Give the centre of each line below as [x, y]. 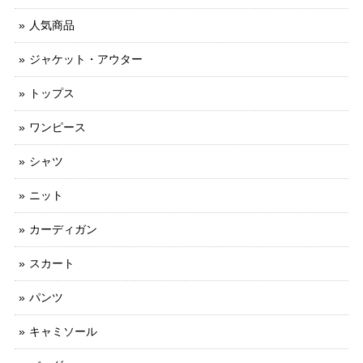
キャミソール [63, 332]
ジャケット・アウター [86, 60]
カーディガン [63, 230]
